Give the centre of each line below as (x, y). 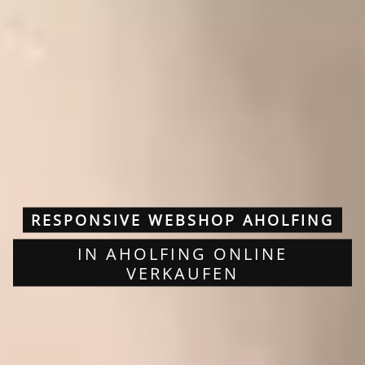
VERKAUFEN (182, 273)
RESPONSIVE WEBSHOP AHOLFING (182, 220)
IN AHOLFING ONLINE (182, 253)
